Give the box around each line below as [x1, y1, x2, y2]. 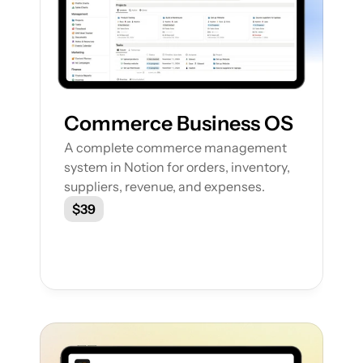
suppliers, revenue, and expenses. [64, 178, 265, 194]
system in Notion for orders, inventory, [64, 159, 290, 175]
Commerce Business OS [64, 111, 293, 135]
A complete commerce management [64, 139, 287, 156]
